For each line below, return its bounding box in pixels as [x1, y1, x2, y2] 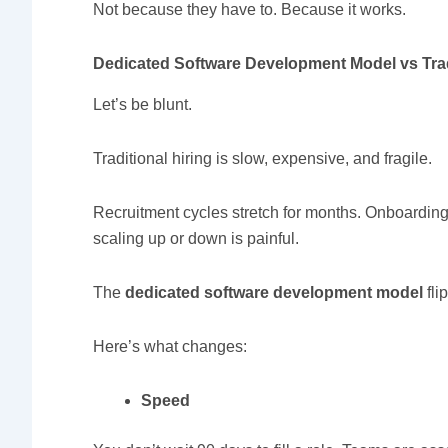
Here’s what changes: [93, 337, 248, 355]
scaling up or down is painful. [93, 229, 300, 247]
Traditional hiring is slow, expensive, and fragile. [93, 149, 433, 167]
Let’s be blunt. [93, 95, 193, 113]
